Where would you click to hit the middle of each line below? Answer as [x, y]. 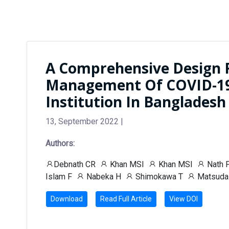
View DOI [184, 199]
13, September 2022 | [84, 121]
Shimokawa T [158, 177]
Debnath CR [75, 164]
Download [67, 199]
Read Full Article [126, 199]
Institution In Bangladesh [136, 102]
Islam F [59, 177]
